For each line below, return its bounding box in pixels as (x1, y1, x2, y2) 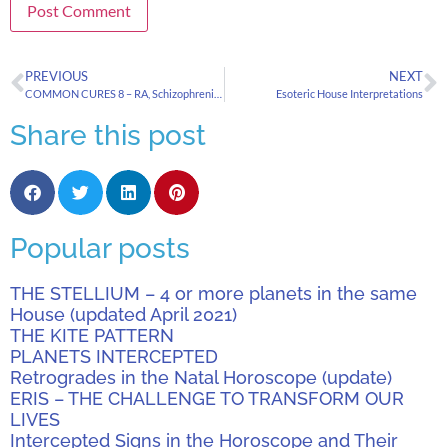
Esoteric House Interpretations (276, 86, 423, 100)
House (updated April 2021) (10, 303, 237, 325)
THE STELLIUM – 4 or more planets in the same (10, 282, 417, 304)
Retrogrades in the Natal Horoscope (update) (10, 366, 392, 388)
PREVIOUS (25, 67, 88, 84)
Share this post (10, 118, 206, 152)
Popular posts (10, 231, 190, 265)
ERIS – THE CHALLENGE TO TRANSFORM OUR (10, 387, 404, 409)
